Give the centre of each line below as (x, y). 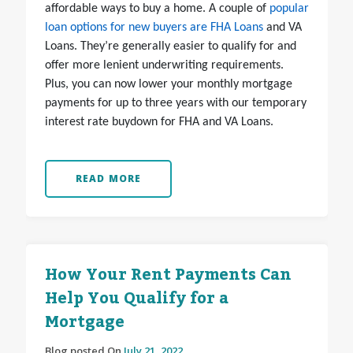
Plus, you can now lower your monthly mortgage (168, 85)
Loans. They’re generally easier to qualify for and (170, 47)
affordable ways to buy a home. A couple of (157, 9)
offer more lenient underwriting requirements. (164, 66)
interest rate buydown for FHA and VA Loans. (159, 123)
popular (289, 9)
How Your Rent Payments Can (168, 275)
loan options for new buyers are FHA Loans (154, 28)
